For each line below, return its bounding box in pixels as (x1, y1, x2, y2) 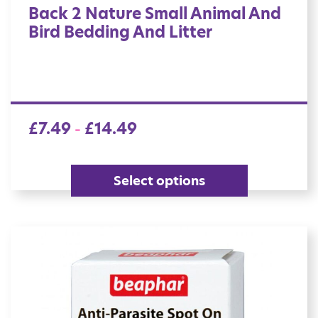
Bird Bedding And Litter (28, 21, 212, 44)
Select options (113, 172, 205, 190)
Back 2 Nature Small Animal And (28, 3, 281, 26)
